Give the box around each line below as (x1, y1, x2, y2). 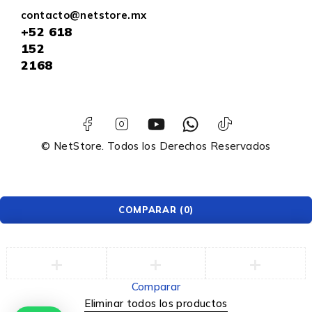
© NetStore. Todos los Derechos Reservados (41, 139, 271, 153)
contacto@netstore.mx (21, 8, 147, 22)
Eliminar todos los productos (84, 296, 228, 310)
